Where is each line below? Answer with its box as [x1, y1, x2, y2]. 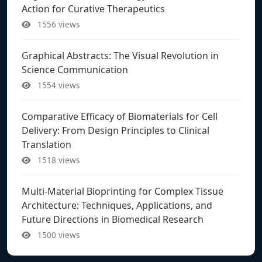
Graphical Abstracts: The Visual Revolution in [22, 49, 219, 62]
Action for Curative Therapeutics [22, 2, 165, 15]
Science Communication [22, 63, 128, 76]
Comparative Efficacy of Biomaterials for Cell [22, 109, 218, 123]
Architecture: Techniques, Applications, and [22, 198, 212, 212]
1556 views [35, 18, 80, 30]
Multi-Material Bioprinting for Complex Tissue [22, 184, 223, 198]
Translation [22, 137, 71, 151]
